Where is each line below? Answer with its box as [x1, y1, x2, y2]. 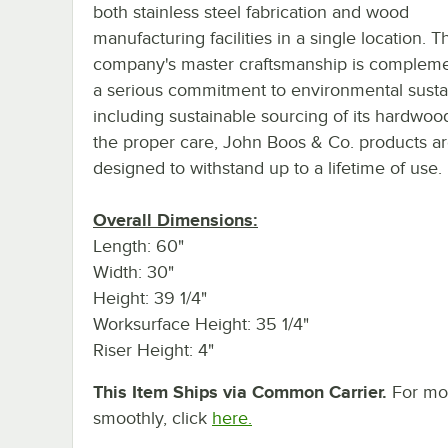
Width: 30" [93, 261, 174, 282]
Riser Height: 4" [93, 339, 214, 360]
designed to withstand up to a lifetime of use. [93, 157, 442, 178]
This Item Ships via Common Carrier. [93, 381, 387, 402]
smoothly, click [93, 407, 207, 428]
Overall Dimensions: [93, 209, 258, 230]
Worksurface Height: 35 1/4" [93, 313, 309, 334]
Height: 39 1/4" [93, 287, 207, 308]
